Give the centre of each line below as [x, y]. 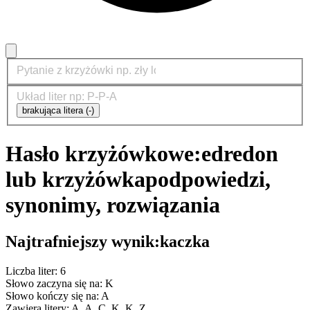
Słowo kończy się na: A [57, 295]
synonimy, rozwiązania [113, 204]
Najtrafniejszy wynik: [83, 242]
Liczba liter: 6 [36, 271]
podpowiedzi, [208, 179]
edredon [240, 153]
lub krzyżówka [75, 179]
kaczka [185, 242]
